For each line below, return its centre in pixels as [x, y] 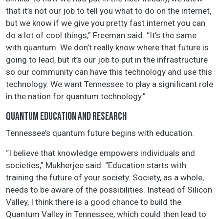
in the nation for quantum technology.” [76, 97]
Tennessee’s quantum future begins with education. [100, 133]
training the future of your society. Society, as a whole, [105, 178]
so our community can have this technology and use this [109, 72]
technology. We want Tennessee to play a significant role [109, 84]
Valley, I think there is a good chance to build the [94, 202]
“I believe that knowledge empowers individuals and [100, 153]
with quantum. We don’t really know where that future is [107, 48]
